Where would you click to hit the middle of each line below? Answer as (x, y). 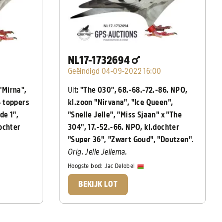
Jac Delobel (121, 166)
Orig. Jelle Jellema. (98, 152)
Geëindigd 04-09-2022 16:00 (115, 71)
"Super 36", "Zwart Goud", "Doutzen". (131, 139)
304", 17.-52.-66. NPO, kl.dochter (124, 127)
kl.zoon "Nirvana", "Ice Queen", (121, 102)
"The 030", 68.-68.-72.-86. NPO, (134, 90)
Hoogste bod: (86, 166)
